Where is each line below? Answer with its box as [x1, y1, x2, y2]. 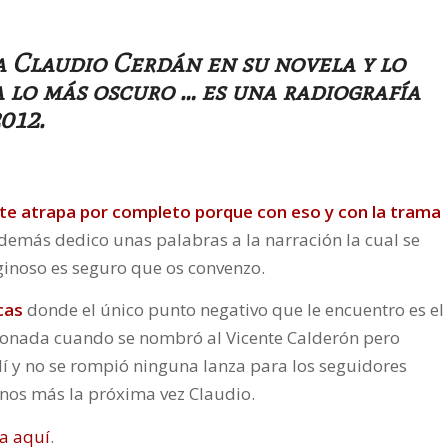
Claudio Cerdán [12, 47, 200, 80]
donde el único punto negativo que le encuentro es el [23, 298, 444, 322]
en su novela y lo [200, 47, 405, 80]
